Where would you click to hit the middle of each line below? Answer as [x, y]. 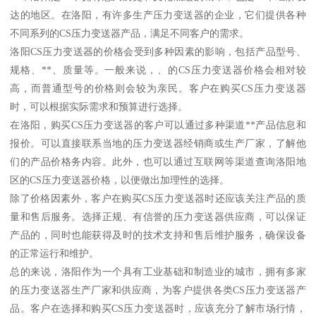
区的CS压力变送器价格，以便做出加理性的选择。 [120, 180]
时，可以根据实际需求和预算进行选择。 [99, 107]
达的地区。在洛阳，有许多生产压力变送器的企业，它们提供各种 [158, 15]
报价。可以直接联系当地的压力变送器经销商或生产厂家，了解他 [158, 144]
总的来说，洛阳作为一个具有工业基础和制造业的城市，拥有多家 [158, 272]
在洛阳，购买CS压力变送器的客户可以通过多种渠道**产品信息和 [158, 125]
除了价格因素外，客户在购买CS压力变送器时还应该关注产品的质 [158, 199]
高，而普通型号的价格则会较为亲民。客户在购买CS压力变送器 [158, 89]
